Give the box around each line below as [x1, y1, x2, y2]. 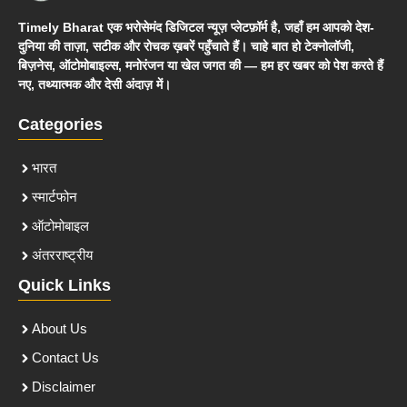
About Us [32, 321, 87, 337]
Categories [18, 115, 103, 134]
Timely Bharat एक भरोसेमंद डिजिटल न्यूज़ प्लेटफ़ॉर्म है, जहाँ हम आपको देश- [18, 20, 374, 35]
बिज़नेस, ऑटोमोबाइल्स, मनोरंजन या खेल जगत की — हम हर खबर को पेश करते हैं [18, 58, 383, 74]
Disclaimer [32, 379, 95, 395]
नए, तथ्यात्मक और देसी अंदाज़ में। [18, 77, 171, 93]
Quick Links [18, 276, 111, 295]
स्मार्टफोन [32, 189, 77, 205]
